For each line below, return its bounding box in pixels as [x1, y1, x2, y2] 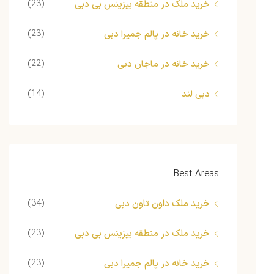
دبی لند [182, 87, 210, 102]
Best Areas [174, 167, 220, 182]
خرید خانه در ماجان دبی [117, 57, 210, 72]
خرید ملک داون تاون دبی [115, 197, 210, 212]
